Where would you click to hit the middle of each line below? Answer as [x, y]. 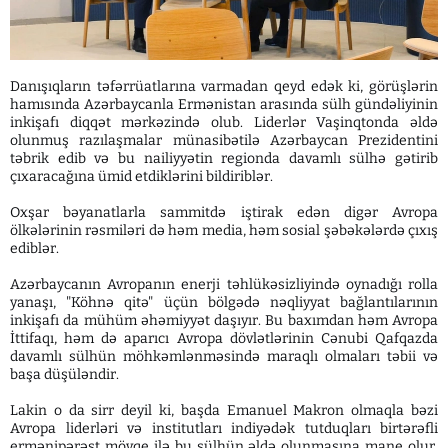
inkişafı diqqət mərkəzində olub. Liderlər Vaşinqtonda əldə [224, 122]
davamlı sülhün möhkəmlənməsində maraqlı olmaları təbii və [224, 356]
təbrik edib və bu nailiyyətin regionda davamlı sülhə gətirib [224, 158]
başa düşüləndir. [64, 374]
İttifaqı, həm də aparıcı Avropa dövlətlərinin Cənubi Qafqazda [224, 338]
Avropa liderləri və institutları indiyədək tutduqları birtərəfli [224, 428]
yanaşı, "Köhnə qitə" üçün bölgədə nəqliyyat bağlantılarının [224, 302]
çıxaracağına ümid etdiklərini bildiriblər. [141, 176]
